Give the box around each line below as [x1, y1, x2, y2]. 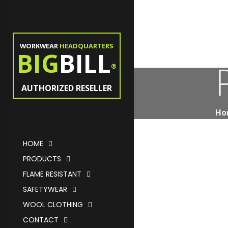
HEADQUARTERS [58, 41, 113, 50]
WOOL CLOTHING [23, 199, 83, 210]
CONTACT [23, 215, 59, 225]
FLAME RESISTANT [23, 169, 81, 179]
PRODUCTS [23, 154, 61, 164]
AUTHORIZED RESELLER [21, 82, 112, 94]
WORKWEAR [20, 41, 58, 50]
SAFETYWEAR [23, 184, 67, 194]
